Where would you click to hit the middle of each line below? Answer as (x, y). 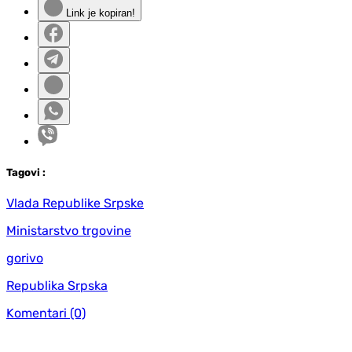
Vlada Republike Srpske (75, 203)
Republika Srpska (57, 286)
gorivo (25, 258)
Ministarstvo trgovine (69, 231)
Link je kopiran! (99, 13)
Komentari (37, 313)
